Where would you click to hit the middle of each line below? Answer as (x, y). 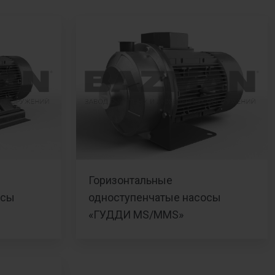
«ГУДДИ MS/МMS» (136, 215)
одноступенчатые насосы (155, 197)
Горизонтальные (130, 180)
